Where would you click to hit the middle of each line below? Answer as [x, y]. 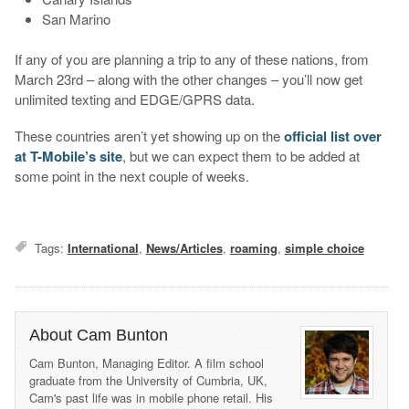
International [103, 248]
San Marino [76, 18]
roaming [253, 248]
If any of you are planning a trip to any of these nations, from [191, 59]
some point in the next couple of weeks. [131, 176]
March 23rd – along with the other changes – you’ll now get [188, 79]
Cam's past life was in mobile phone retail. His [151, 398]
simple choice [324, 248]
